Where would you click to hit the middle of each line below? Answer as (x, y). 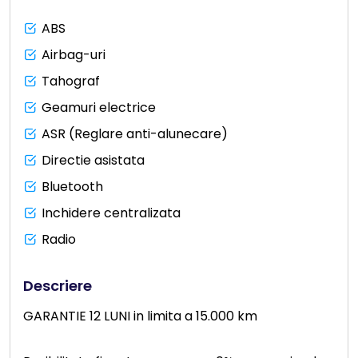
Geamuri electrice (99, 108)
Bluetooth (72, 187)
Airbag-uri (74, 55)
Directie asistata (93, 161)
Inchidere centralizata (111, 213)
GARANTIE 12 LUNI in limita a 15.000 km (140, 316)
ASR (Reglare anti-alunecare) (135, 134)
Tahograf (71, 82)
